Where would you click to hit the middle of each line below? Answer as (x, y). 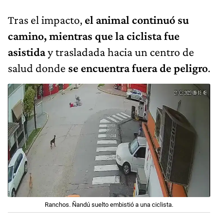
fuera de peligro (170, 68)
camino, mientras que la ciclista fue (94, 36)
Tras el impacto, (46, 19)
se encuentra (99, 68)
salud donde (38, 68)
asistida (27, 52)
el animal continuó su (137, 19)
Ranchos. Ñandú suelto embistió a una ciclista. (109, 205)
